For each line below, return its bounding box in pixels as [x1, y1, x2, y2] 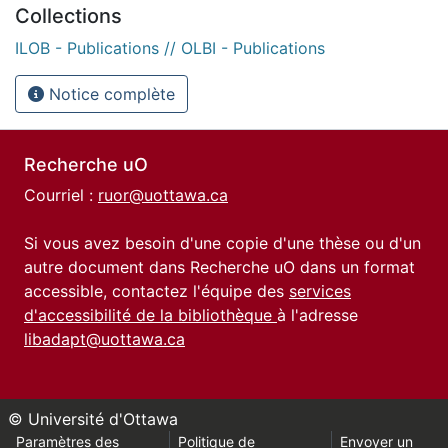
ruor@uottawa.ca [98, 185, 228, 205]
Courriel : [24, 185, 98, 205]
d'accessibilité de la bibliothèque [24, 305, 277, 325]
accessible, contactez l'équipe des [24, 281, 289, 301]
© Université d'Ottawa [8, 409, 178, 429]
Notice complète [44, 83, 175, 104]
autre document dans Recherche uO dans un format [24, 257, 415, 277]
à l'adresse [277, 305, 358, 325]
